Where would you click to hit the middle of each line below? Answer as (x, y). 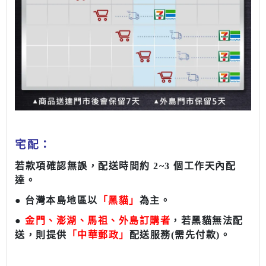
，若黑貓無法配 (207, 221)
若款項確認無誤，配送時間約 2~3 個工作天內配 (125, 166)
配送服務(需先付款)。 (180, 235)
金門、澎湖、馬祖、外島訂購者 (98, 221)
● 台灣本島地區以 (56, 201)
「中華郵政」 (98, 235)
